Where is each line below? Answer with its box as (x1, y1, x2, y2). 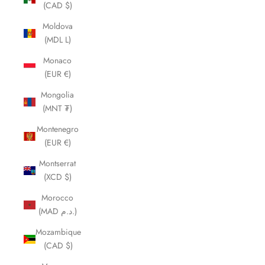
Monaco (43, 54, 72, 66)
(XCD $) (43, 171, 72, 183)
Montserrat (39, 157, 76, 169)
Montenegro (36, 123, 79, 135)
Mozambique (35, 226, 81, 238)
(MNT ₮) (43, 102, 72, 114)
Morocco (41, 192, 73, 203)
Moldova (42, 20, 73, 32)
